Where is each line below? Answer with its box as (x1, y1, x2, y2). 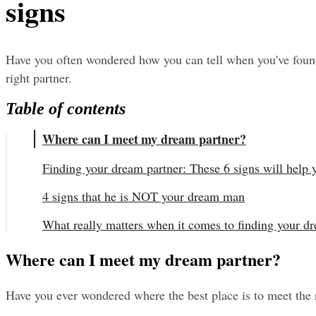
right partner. (6, 69, 72, 87)
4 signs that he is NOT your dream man (42, 188, 245, 205)
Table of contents (6, 99, 126, 119)
